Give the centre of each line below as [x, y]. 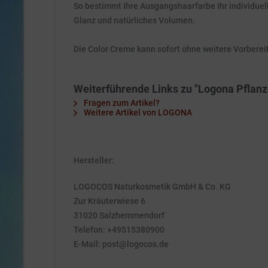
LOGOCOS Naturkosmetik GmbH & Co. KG [152, 187]
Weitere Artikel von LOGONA [137, 112]
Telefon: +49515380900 [119, 230]
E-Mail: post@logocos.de [121, 244]
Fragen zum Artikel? [121, 103]
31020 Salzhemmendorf [119, 215]
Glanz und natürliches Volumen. [134, 20]
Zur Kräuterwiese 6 [109, 201]
